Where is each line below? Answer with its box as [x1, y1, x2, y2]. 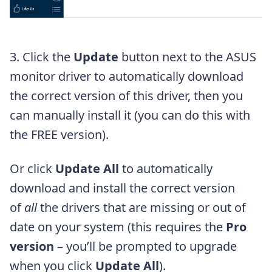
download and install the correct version [10, 180, 235, 197]
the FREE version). [10, 126, 109, 143]
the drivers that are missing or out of [40, 199, 246, 216]
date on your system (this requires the [10, 219, 226, 236]
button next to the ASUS [118, 49, 256, 66]
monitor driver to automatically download [10, 68, 243, 85]
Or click [10, 160, 52, 177]
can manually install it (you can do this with [10, 107, 250, 124]
